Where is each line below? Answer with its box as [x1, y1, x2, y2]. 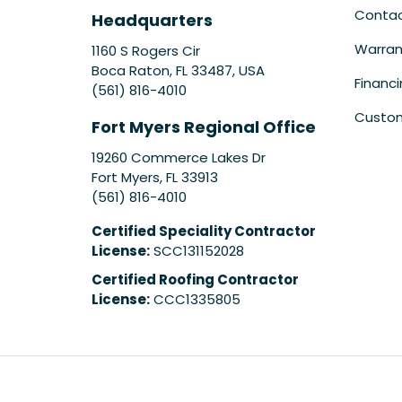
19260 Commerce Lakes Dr [92, 147, 266, 167]
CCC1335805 [150, 289, 240, 309]
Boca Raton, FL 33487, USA [92, 60, 265, 80]
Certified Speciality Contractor [92, 221, 316, 240]
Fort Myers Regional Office [92, 115, 316, 138]
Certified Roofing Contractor [92, 269, 299, 289]
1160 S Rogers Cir [92, 40, 200, 60]
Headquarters [92, 8, 213, 31]
